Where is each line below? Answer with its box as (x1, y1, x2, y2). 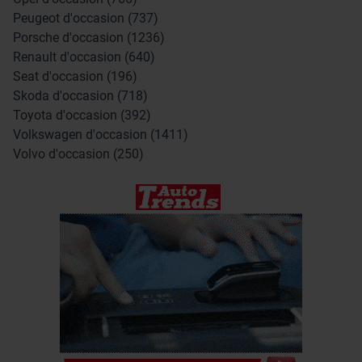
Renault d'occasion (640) (13, 48, 155, 65)
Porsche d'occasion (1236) (13, 29, 165, 45)
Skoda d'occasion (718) (13, 87, 148, 103)
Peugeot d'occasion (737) (13, 10, 158, 26)
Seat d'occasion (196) (13, 68, 137, 84)
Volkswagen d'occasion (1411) (13, 126, 188, 142)
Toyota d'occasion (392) (13, 107, 151, 123)
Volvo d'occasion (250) (13, 145, 144, 162)
